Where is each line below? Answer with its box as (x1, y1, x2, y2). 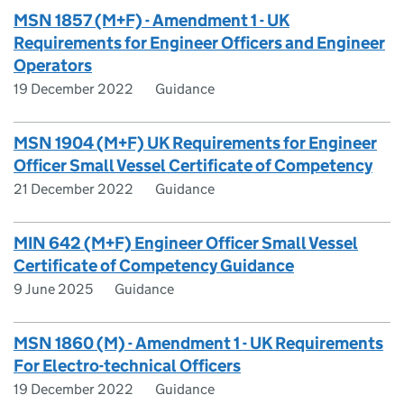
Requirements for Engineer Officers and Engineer (14, 32, 385, 53)
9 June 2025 (14, 280, 93, 298)
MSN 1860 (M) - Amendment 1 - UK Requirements (14, 333, 383, 353)
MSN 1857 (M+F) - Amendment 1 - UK (14, 10, 289, 31)
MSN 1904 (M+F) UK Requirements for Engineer (14, 133, 377, 153)
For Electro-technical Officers (14, 355, 241, 376)
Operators (14, 55, 92, 76)
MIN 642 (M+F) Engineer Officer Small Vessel (14, 233, 358, 253)
